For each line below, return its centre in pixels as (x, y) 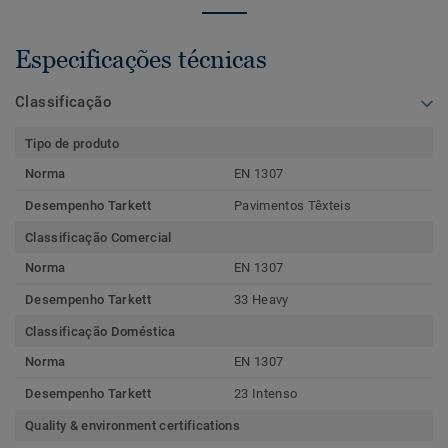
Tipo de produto (72, 143)
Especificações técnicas (141, 58)
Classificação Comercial (98, 237)
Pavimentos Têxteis (292, 205)
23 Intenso (266, 393)
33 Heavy (261, 299)
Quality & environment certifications (132, 425)
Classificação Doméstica (100, 331)
